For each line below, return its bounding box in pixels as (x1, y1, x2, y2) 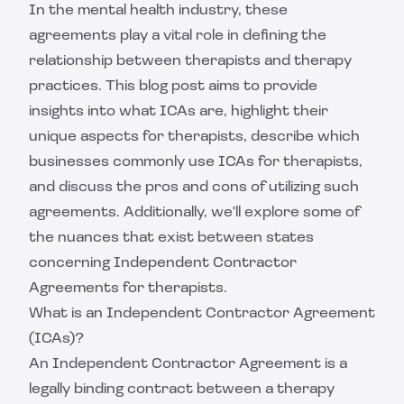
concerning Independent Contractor (29, 256, 297, 271)
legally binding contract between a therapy (29, 382, 335, 397)
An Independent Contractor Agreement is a (29, 357, 347, 372)
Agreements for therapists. (29, 281, 227, 296)
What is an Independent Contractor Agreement (29, 307, 375, 321)
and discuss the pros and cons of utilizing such (29, 180, 359, 195)
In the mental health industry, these (29, 4, 288, 18)
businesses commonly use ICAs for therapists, (29, 155, 363, 170)
